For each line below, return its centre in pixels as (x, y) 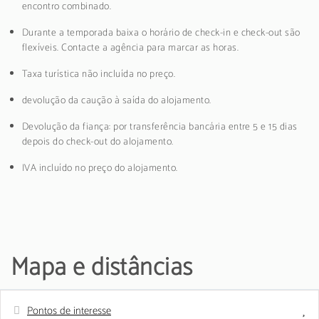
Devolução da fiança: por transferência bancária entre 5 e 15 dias (160, 127)
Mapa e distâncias (102, 267)
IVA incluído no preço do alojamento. (100, 168)
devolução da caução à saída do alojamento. (117, 100)
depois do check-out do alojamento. (98, 142)
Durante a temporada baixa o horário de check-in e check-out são (161, 33)
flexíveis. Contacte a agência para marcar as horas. (130, 48)
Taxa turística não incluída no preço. (99, 74)
